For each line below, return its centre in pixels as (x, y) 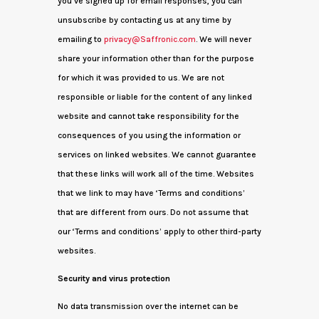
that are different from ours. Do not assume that (153, 212)
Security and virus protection (114, 278)
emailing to (79, 39)
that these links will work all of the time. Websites (156, 174)
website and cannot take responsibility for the (148, 116)
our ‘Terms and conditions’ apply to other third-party (159, 231)
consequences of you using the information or (149, 135)
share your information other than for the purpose (156, 58)
